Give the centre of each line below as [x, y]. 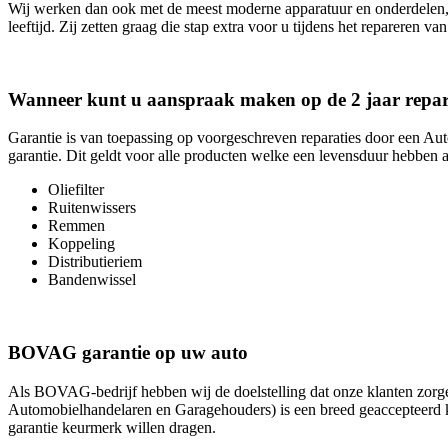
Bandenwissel [92, 280]
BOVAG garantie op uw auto [128, 352]
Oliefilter [76, 190]
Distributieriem [95, 262]
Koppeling [81, 244]
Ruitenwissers [92, 208]
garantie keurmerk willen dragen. [112, 427]
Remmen [76, 226]
